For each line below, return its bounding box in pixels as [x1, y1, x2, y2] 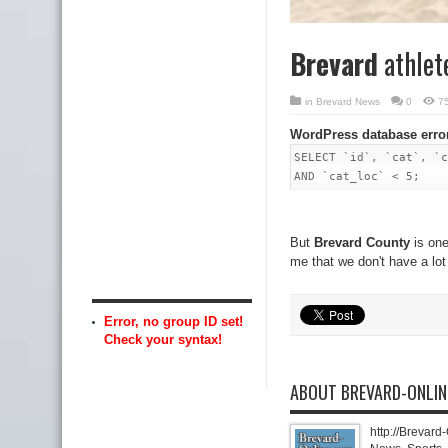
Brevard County [314, 235, 410, 250]
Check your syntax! [104, 331, 222, 347]
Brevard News [316, 96, 380, 107]
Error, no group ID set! [104, 313, 243, 329]
